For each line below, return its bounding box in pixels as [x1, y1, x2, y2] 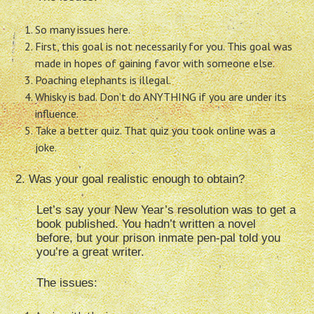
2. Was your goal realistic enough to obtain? [15, 172, 245, 186]
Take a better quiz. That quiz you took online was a [35, 123, 276, 138]
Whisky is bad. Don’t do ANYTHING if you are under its [35, 90, 287, 104]
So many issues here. [35, 22, 131, 37]
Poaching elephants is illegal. [35, 73, 172, 88]
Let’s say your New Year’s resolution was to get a [36, 203, 296, 217]
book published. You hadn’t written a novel [36, 217, 257, 231]
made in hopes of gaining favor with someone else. [35, 56, 275, 71]
